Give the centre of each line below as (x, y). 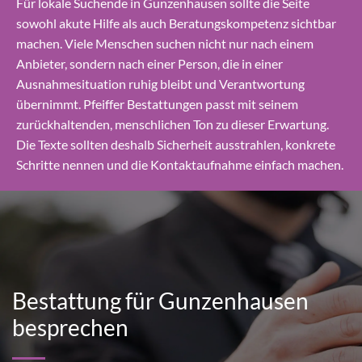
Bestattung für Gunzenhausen (160, 301)
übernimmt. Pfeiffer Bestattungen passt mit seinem (157, 104)
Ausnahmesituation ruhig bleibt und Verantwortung (160, 84)
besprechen (70, 328)
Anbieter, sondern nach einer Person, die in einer (149, 64)
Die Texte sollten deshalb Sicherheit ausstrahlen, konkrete (176, 145)
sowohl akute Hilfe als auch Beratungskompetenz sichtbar (176, 23)
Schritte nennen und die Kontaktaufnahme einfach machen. (180, 165)
